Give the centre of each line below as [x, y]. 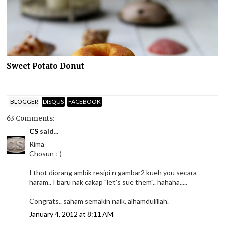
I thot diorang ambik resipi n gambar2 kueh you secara [113, 172]
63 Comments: [31, 118]
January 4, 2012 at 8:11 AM [72, 214]
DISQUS [53, 102]
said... [48, 131]
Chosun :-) [46, 153]
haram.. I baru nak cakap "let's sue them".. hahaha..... [108, 182]
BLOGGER [24, 102]
